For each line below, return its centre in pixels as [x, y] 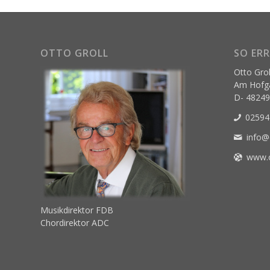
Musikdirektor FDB [77, 210]
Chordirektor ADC [75, 222]
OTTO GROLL [74, 53]
